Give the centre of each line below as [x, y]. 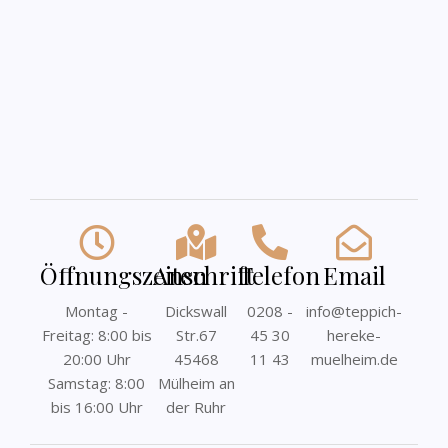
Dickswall [196, 311]
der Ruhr [196, 407]
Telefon [280, 275]
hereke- [354, 335]
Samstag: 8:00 [97, 383]
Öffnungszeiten [123, 275]
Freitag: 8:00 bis [96, 335]
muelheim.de [354, 359]
